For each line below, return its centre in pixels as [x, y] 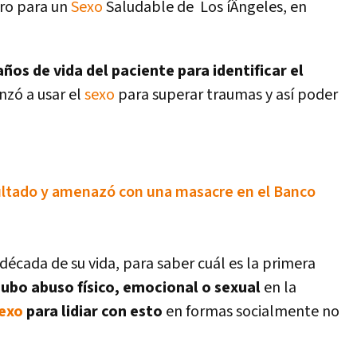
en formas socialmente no [251, 312]
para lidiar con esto [93, 312]
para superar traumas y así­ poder [226, 95]
